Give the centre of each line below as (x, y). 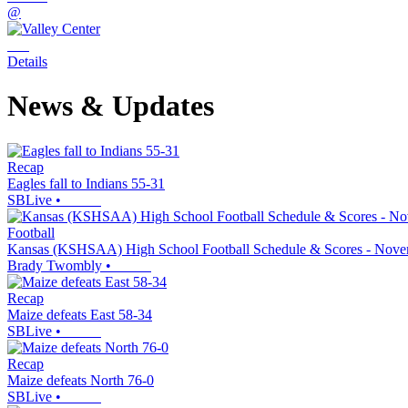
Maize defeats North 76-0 (81, 380)
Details (27, 61)
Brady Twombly (55, 265)
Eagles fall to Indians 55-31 (86, 183)
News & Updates (111, 106)
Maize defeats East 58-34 (80, 314)
